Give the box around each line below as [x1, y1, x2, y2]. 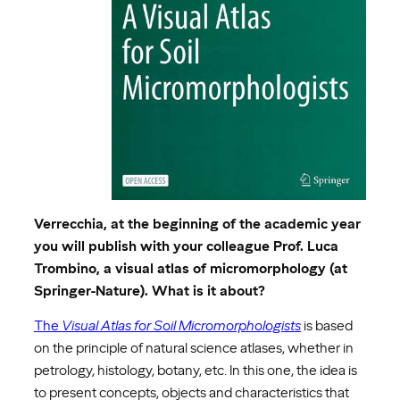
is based [301, 317, 353, 335]
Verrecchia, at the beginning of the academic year [34, 215, 361, 233]
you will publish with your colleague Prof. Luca [34, 237, 338, 255]
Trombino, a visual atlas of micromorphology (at [34, 260, 347, 278]
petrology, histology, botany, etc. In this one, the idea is [34, 362, 357, 379]
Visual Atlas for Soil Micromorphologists [62, 317, 301, 335]
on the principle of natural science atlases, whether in [34, 339, 354, 357]
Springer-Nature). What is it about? [34, 282, 265, 300]
